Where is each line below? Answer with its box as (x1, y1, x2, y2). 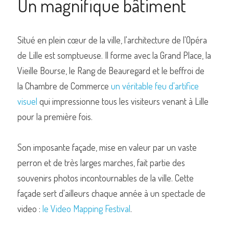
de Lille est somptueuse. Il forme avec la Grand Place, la (17, 50, 211, 61)
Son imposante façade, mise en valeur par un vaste (17, 142, 197, 153)
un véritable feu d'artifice (111, 80, 199, 91)
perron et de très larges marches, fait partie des (17, 157, 185, 168)
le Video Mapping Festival (42, 203, 130, 214)
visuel (17, 96, 37, 107)
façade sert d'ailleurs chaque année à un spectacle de (17, 188, 205, 199)
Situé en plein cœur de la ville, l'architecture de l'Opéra (17, 34, 207, 45)
